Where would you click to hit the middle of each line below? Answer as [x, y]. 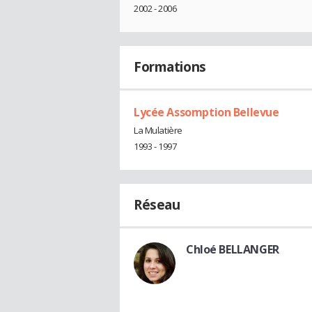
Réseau [157, 204]
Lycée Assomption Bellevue [206, 112]
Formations [170, 67]
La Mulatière [158, 130]
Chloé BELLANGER [233, 249]
